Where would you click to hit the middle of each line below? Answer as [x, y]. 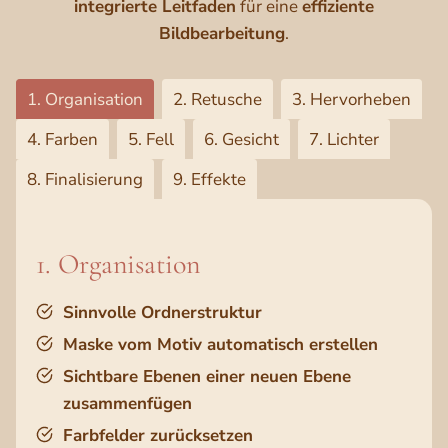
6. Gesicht [241, 140]
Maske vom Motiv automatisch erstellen [220, 345]
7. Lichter [344, 140]
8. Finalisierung [85, 180]
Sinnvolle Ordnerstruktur [162, 313]
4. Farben [62, 140]
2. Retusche [217, 100]
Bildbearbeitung [222, 34]
